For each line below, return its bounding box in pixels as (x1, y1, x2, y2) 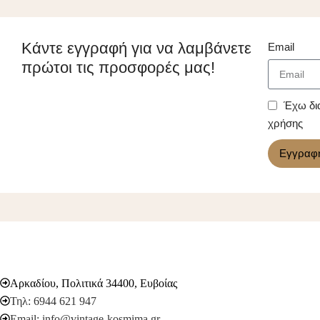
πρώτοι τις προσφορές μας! (21, 58, 215, 76)
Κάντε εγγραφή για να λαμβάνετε (21, 39, 251, 57)
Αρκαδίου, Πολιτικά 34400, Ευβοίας (10, 276, 177, 289)
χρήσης (268, 116, 304, 129)
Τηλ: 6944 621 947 (10, 294, 96, 307)
